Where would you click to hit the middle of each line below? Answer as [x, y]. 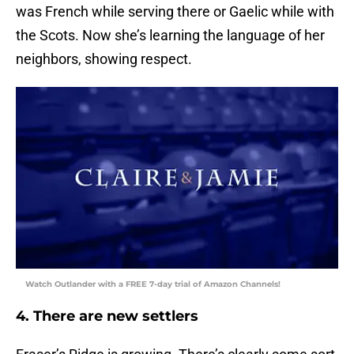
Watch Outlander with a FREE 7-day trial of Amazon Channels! [153, 284]
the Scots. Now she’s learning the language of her [170, 36]
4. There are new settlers [107, 316]
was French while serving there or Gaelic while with [175, 12]
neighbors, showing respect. [104, 59]
